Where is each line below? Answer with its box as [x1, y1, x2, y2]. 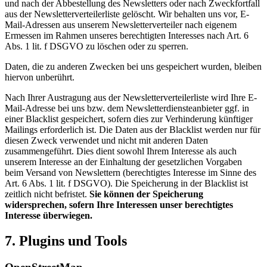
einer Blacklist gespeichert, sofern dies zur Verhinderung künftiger [5, 114, 253, 125]
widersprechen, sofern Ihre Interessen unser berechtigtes [5, 200, 233, 210]
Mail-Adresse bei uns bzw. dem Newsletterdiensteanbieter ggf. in [5, 103, 249, 114]
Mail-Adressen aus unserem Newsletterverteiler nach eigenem [5, 20, 237, 30]
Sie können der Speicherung [89, 189, 203, 200]
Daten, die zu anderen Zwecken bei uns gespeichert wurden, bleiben [5, 61, 262, 72]
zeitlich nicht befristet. [5, 189, 89, 200]
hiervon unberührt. [5, 72, 74, 83]
